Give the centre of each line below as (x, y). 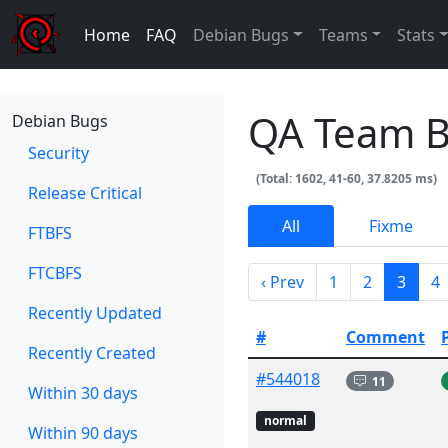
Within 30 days (83, 393)
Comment (385, 337)
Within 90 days (83, 433)
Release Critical (85, 193)
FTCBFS (55, 273)
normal (285, 421)
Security (58, 153)
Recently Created (92, 353)
